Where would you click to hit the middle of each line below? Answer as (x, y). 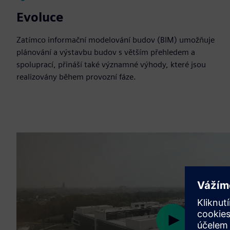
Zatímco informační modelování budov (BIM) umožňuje (116, 40)
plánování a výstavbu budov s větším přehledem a (106, 52)
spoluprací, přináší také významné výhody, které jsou (111, 64)
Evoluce (40, 17)
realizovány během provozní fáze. (76, 77)
